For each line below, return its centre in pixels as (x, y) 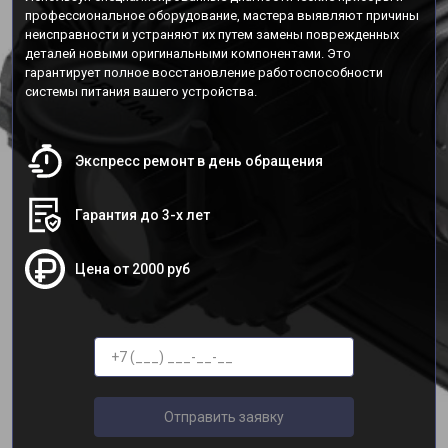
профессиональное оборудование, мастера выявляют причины (222, 15)
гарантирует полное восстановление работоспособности (204, 72)
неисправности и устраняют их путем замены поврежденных (212, 34)
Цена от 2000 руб (132, 269)
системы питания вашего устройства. (141, 91)
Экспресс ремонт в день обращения (199, 161)
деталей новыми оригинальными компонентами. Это (188, 53)
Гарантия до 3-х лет (142, 215)
